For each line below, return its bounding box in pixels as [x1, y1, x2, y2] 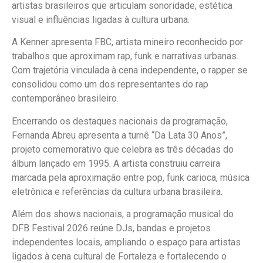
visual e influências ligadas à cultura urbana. [12, 14, 190, 25]
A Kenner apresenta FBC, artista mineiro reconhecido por [12, 36, 243, 48]
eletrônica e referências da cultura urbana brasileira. [12, 186, 222, 197]
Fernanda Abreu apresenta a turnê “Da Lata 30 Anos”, [12, 129, 227, 141]
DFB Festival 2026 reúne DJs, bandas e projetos [12, 222, 211, 234]
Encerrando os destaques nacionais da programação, [12, 115, 228, 127]
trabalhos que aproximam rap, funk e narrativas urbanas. [12, 50, 238, 62]
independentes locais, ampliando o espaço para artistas [12, 236, 241, 248]
